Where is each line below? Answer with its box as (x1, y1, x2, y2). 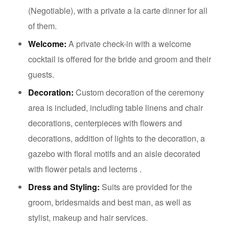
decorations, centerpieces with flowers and (28, 117, 182, 129)
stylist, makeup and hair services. (28, 212, 148, 223)
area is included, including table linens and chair (28, 102, 203, 113)
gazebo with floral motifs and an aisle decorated (28, 148, 200, 159)
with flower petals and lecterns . (28, 163, 142, 175)
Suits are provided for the (100, 181, 192, 193)
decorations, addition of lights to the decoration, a (28, 132, 205, 144)
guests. (28, 68, 54, 80)
